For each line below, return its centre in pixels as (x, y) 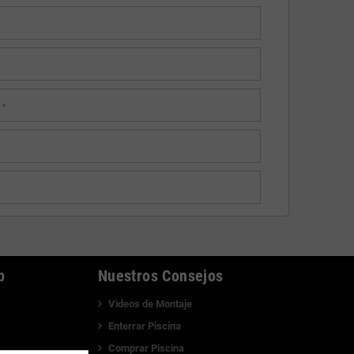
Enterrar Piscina (144, 326)
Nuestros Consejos (160, 275)
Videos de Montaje (150, 303)
